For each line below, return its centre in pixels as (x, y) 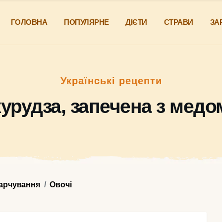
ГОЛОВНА (29, 22)
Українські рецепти (111, 81)
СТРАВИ (178, 22)
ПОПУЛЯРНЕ (86, 22)
